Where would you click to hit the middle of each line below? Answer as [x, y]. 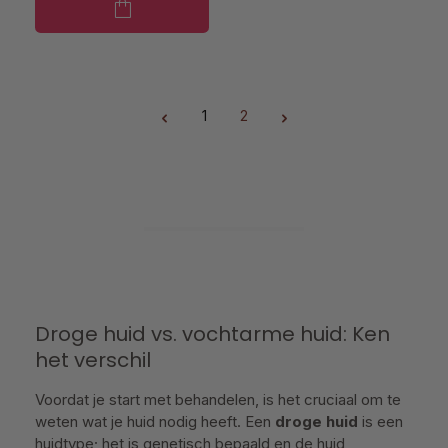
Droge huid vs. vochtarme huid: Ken [212, 334]
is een [380, 421]
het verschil [93, 360]
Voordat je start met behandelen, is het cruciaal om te [218, 399]
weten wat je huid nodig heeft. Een [155, 421]
